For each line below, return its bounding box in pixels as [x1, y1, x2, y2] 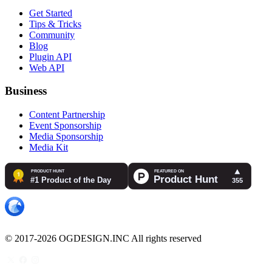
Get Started [29, 7, 72, 18]
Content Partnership [29, 109, 105, 120]
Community [29, 29, 75, 40]
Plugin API [29, 51, 72, 62]
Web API [29, 62, 64, 73]
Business [5, 84, 47, 98]
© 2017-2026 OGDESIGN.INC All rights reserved [5, 233, 202, 244]
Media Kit [29, 142, 68, 153]
